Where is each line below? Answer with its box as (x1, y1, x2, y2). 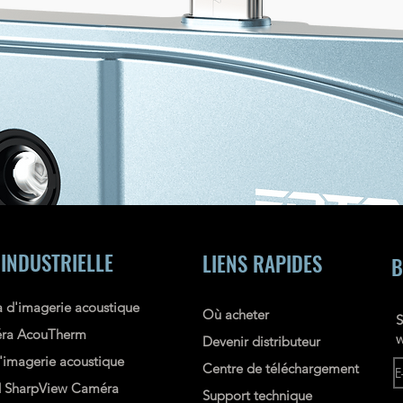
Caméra (67, 380, 119, 397)
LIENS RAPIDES (202, 248, 322, 279)
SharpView (4, 380, 67, 397)
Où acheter (202, 306, 269, 323)
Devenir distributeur (202, 333, 320, 350)
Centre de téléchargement (202, 360, 359, 377)
